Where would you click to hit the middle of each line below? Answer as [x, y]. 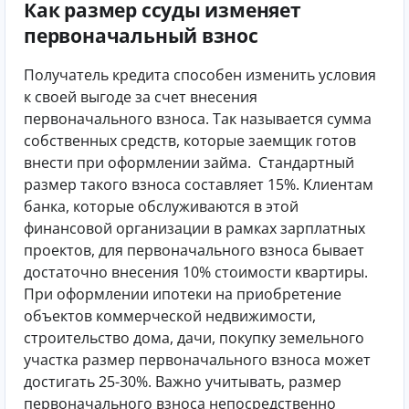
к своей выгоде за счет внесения [141, 96]
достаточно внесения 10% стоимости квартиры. [198, 272]
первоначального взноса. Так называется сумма [198, 118]
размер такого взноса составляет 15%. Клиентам [199, 184]
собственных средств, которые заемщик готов [190, 140]
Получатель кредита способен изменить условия [200, 74]
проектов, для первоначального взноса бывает [194, 250]
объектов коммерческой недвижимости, [170, 315]
